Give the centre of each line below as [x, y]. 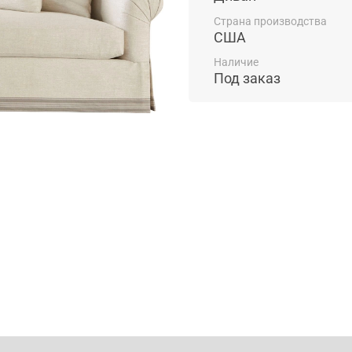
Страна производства [270, 21]
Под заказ [247, 78]
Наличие [236, 62]
